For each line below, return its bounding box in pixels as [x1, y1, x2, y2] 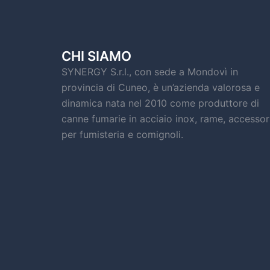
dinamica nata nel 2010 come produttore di [61, 97, 259, 109]
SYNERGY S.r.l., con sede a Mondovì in [61, 66, 238, 78]
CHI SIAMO [61, 48, 131, 64]
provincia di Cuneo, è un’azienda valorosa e [61, 81, 260, 93]
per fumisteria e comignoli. [61, 128, 183, 140]
